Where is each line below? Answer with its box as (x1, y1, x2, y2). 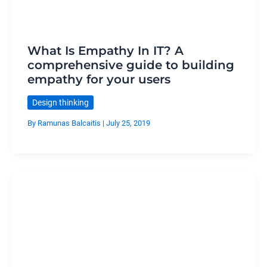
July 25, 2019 (105, 119, 150, 128)
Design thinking (32, 97, 89, 107)
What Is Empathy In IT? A (27, 43, 184, 58)
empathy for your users (27, 72, 170, 86)
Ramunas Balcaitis (37, 119, 103, 128)
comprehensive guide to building (27, 57, 234, 72)
